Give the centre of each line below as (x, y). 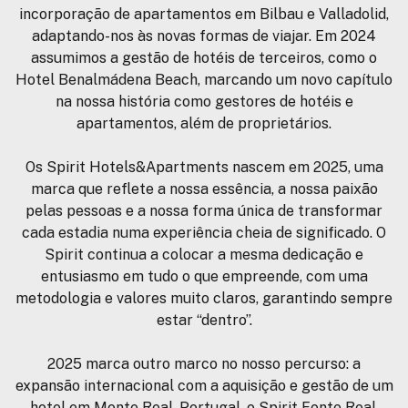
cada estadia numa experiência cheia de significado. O (204, 233)
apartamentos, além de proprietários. (204, 124)
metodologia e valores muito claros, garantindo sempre (204, 299)
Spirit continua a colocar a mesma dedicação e (204, 255)
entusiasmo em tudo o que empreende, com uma (204, 277)
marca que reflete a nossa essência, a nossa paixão (204, 189)
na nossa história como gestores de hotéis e (204, 102)
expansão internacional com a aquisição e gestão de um (204, 386)
